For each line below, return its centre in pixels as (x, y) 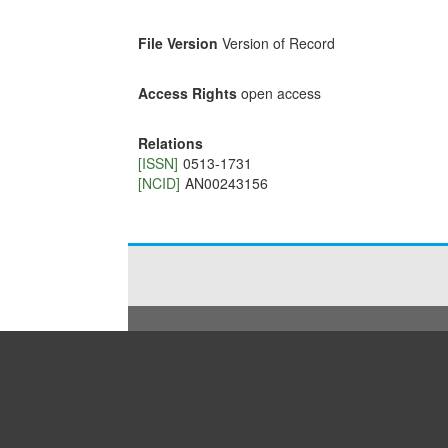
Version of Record (278, 43)
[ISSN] (157, 163)
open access (280, 93)
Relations (170, 143)
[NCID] (158, 183)
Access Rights (187, 93)
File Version (177, 43)
